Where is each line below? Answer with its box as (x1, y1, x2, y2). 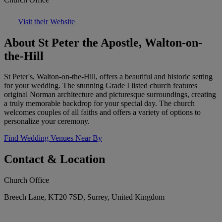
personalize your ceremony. (4, 117, 90, 126)
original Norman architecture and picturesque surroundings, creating (4, 90, 216, 99)
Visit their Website (18, 17, 75, 26)
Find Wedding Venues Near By (4, 134, 102, 143)
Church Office (4, 176, 49, 185)
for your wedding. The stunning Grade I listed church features (4, 81, 197, 90)
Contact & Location (4, 153, 105, 166)
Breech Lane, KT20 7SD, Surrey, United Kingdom (4, 193, 165, 202)
